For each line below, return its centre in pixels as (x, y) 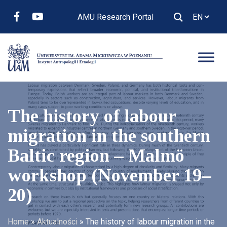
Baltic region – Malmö (96, 155)
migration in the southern (109, 136)
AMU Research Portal (116, 17)
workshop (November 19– (109, 175)
